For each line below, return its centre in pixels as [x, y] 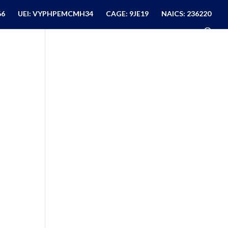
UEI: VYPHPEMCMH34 [55, 13]
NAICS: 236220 [186, 13]
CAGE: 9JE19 [127, 13]
